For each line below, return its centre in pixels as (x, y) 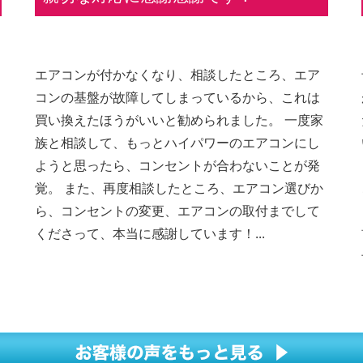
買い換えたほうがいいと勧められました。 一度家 (179, 120)
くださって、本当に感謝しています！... (149, 234)
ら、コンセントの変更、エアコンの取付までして (177, 211)
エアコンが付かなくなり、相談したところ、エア (177, 75)
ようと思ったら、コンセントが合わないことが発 (177, 166)
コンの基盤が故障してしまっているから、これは (177, 98)
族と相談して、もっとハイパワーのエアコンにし (177, 143)
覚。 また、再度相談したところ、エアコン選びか (179, 188)
